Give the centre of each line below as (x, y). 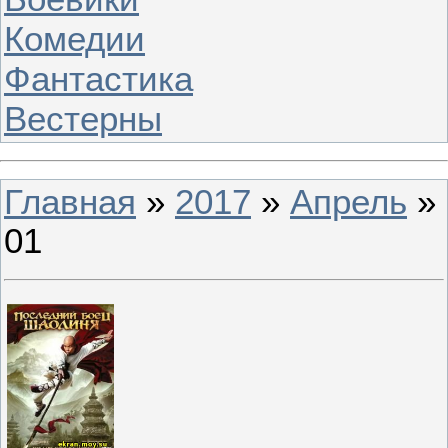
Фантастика (98, 78)
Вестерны (83, 118)
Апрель (348, 202)
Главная (70, 202)
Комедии (74, 38)
